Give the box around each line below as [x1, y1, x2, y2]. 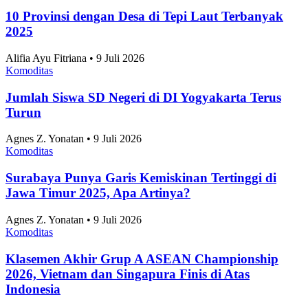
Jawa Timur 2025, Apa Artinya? [5, 198, 190, 213]
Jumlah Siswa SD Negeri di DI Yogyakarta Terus [5, 102, 281, 117]
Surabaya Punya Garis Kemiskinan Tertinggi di [5, 183, 276, 198]
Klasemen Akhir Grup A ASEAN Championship [5, 263, 278, 278]
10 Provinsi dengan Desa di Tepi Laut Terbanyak [5, 21, 283, 36]
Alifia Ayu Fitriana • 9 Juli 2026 [5, 65, 144, 77]
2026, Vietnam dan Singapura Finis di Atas [5, 278, 250, 294]
